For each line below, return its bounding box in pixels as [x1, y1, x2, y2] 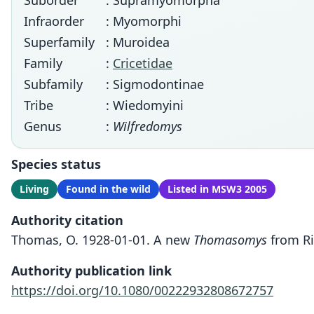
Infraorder [24, 13, 84, 29]
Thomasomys [193, 231, 267, 248]
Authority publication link [11, 262, 172, 279]
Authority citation [11, 212, 123, 228]
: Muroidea [106, 34, 170, 50]
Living [20, 182, 49, 196]
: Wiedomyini [106, 97, 184, 114]
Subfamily [24, 76, 83, 93]
